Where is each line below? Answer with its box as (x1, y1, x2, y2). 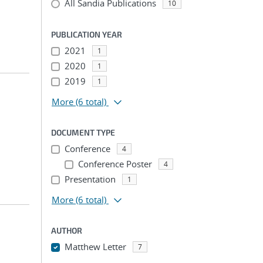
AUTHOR (51, 225, 82, 235)
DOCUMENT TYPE (51, 127, 115, 137)
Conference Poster (77, 158, 152, 170)
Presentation (64, 173, 116, 185)
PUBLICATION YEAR (51, 29, 122, 39)
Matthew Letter (64, 241, 126, 252)
